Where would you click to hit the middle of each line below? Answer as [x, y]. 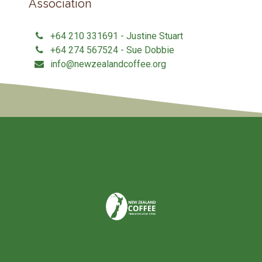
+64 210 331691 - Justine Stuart [116, 36]
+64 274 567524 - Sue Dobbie [112, 50]
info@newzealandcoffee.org [108, 64]
